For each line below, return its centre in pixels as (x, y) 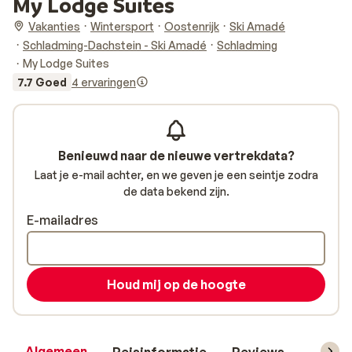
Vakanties (54, 26)
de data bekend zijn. (176, 191)
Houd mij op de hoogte (176, 284)
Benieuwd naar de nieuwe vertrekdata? (176, 156)
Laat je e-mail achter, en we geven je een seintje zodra (176, 175)
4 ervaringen (104, 82)
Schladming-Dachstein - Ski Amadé (115, 45)
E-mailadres (62, 220)
